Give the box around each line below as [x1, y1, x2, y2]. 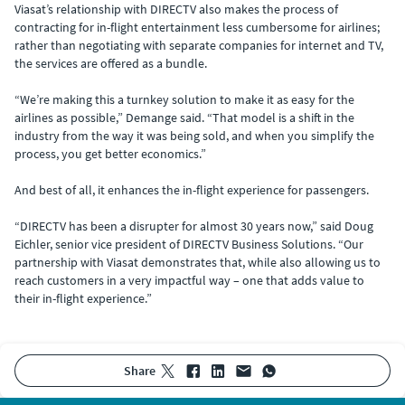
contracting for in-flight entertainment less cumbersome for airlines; [14, 19, 380, 35]
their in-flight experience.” [14, 290, 152, 306]
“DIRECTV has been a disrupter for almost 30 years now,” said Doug [14, 218, 373, 234]
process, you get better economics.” [14, 146, 206, 162]
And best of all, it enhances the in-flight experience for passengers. [14, 182, 369, 198]
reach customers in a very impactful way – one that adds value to [14, 272, 364, 288]
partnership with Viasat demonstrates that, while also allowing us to [14, 254, 381, 270]
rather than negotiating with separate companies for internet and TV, [14, 37, 383, 53]
